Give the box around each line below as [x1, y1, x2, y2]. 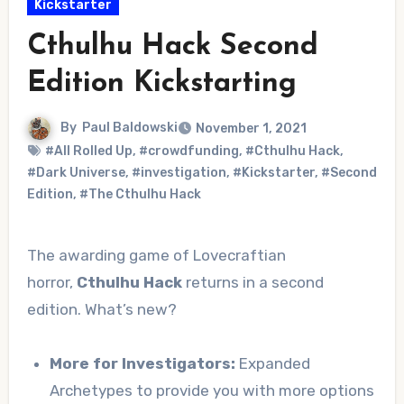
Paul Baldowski [81, 120, 178, 136]
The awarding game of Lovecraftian [26, 246, 37, 265]
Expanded [235, 354, 311, 373]
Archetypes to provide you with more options [50, 381, 375, 400]
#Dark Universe [26, 165, 125, 181]
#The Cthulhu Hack [78, 187, 201, 203]
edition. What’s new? [26, 300, 177, 319]
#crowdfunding [138, 143, 239, 160]
